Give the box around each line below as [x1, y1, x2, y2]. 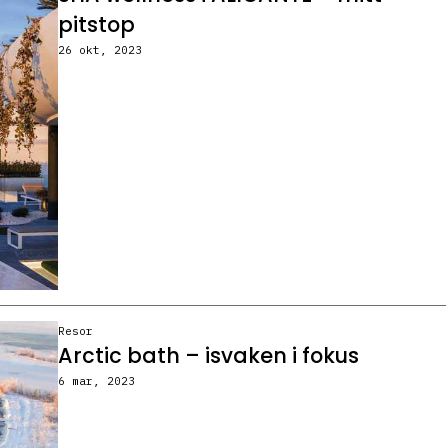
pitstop [57, 10, 135, 40]
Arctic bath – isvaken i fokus [57, 341, 359, 371]
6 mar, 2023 [57, 374, 135, 389]
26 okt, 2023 [57, 43, 142, 58]
